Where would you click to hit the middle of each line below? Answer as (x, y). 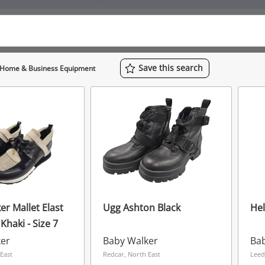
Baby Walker (130, 240)
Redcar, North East (131, 254)
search (190, 67)
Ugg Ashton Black (141, 207)
